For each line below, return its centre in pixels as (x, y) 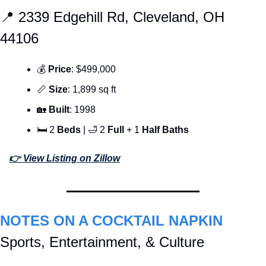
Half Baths (165, 130)
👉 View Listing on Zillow (64, 159)
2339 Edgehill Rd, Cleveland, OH (119, 17)
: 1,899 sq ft (92, 90)
